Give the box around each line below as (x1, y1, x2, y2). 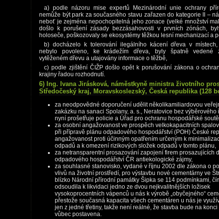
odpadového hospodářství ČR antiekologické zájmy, (55, 156, 193, 163)
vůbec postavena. (55, 211, 102, 218)
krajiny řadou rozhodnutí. (39, 71, 105, 78)
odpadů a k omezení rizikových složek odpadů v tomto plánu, (55, 142, 216, 149)
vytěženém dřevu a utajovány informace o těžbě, (39, 55, 167, 62)
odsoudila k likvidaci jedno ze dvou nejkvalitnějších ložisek (55, 183, 210, 190)
